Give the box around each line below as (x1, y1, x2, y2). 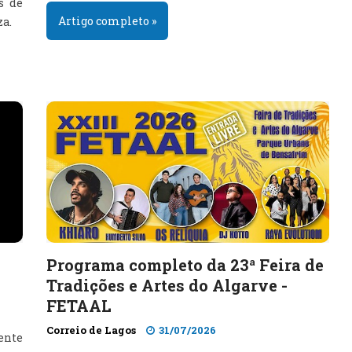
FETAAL (46, 295, 112, 316)
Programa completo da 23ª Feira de (46, 255, 324, 275)
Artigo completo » (58, 13, 156, 28)
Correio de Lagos (46, 323, 136, 337)
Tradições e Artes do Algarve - (46, 275, 288, 295)
